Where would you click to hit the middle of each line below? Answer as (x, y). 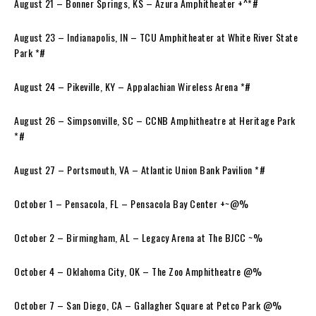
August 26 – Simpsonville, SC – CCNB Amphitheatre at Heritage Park (155, 120)
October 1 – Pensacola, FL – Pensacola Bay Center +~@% (133, 203)
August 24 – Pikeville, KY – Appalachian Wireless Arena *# (134, 86)
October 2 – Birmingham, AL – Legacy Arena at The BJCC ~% (140, 237)
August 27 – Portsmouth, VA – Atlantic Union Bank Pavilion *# (141, 169)
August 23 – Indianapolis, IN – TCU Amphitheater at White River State (156, 37)
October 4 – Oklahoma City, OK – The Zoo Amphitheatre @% (139, 271)
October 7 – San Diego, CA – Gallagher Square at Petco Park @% (149, 305)
